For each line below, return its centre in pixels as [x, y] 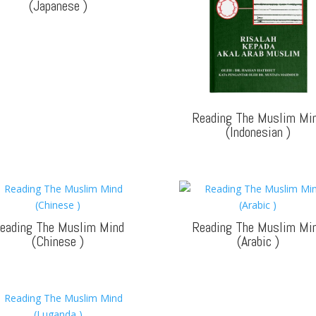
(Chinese [56, 241]
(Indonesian [256, 132]
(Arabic [256, 241]
